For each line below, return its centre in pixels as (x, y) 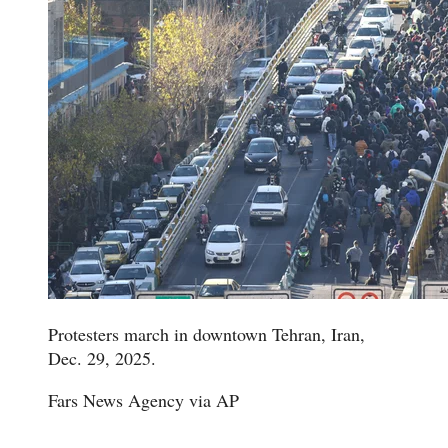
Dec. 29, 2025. (105, 357)
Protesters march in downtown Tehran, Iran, (206, 333)
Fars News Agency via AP (143, 399)
